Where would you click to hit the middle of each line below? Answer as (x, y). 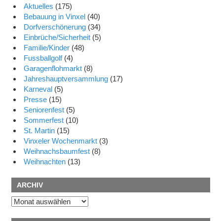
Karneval (38, 89)
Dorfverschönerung (55, 27)
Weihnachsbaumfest (57, 151)
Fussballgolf (43, 58)
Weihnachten (45, 161)
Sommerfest (44, 120)
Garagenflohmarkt (53, 68)
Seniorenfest (44, 110)
